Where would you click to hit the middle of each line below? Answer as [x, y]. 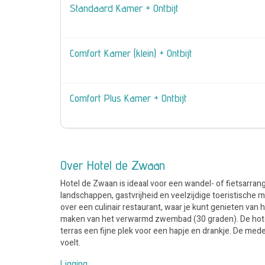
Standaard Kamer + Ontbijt [124, 8]
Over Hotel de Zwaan [113, 165]
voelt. [70, 243]
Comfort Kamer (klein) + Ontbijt [131, 53]
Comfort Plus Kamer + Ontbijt [128, 98]
